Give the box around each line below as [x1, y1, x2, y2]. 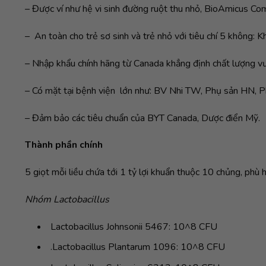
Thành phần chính [25, 138, 103, 152]
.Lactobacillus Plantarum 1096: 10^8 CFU [50, 240, 225, 254]
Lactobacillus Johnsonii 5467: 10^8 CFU [50, 220, 217, 233]
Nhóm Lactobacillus [25, 193, 109, 207]
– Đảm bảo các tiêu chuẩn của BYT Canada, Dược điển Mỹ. [25, 111, 260, 125]
